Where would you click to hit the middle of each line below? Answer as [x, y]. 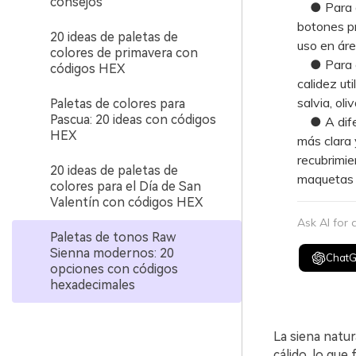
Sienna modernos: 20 [112, 253]
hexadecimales [93, 285]
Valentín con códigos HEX [127, 202]
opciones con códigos [114, 269]
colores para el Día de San [126, 186]
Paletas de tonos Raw [113, 237]
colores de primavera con [124, 53]
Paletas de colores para [118, 104]
